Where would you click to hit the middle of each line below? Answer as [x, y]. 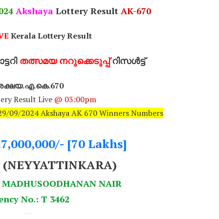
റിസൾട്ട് [127, 61]
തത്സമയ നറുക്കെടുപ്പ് [64, 61]
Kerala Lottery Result [50, 36]
